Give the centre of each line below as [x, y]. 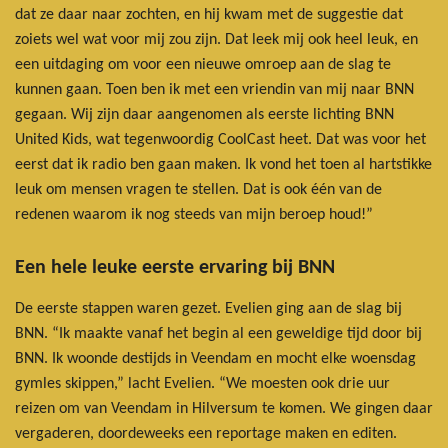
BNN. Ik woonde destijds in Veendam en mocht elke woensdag [215, 359]
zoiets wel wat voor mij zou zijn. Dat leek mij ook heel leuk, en [216, 40]
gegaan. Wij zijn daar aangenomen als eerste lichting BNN [204, 115]
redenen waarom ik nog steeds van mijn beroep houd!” [194, 215]
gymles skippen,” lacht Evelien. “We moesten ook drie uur [202, 384]
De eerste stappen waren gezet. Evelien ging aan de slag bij [208, 309]
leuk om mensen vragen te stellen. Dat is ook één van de [198, 190]
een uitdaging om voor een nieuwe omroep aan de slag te [203, 65]
